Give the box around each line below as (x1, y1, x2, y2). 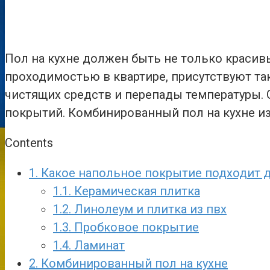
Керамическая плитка (71, 183, 200, 198)
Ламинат (71, 237, 125, 253)
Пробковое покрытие (71, 219, 199, 234)
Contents (5, 135, 53, 150)
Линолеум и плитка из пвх (71, 201, 227, 216)
